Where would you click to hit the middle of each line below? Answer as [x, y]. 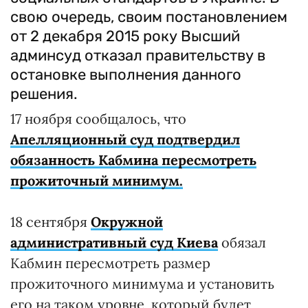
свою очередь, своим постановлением [149, 16]
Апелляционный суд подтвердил [125, 139]
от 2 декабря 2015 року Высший [125, 36]
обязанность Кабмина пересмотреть [133, 159]
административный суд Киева [114, 242]
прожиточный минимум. [97, 180]
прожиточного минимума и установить [142, 283]
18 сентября [51, 221]
